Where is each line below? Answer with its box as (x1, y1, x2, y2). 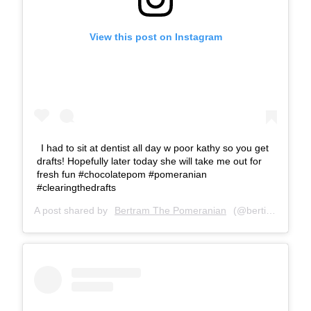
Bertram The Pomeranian (115, 205, 226, 217)
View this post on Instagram (89, 31, 222, 43)
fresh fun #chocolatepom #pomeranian (37, 169, 207, 180)
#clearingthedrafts (37, 182, 116, 194)
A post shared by (34, 205, 110, 217)
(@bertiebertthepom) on (230, 205, 266, 217)
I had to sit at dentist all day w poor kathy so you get (41, 142, 269, 154)
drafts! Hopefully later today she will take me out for (37, 155, 262, 167)
